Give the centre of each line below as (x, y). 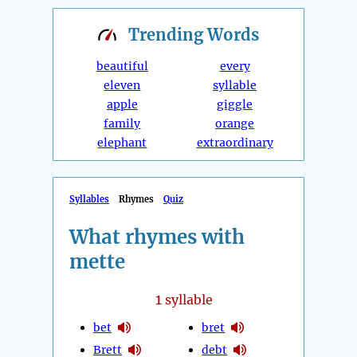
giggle (235, 105)
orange (235, 124)
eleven (122, 86)
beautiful (122, 67)
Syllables (89, 200)
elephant (122, 143)
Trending (168, 35)
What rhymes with (157, 237)
